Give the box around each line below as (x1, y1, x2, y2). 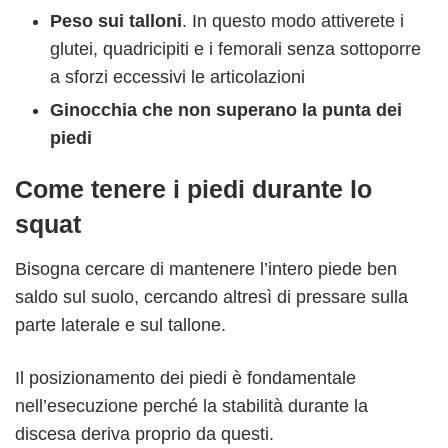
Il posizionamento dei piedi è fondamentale (15, 367, 356, 388)
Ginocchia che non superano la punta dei (50, 100, 402, 121)
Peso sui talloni (50, 11, 182, 32)
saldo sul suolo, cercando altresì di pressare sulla (15, 286, 408, 307)
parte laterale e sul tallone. (15, 314, 226, 335)
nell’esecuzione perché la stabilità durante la (15, 395, 368, 416)
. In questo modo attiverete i (182, 11, 404, 32)
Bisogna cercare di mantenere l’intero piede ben (15, 258, 397, 279)
